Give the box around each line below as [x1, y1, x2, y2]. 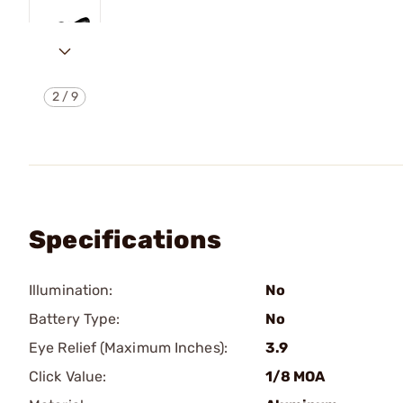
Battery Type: [29, 310, 121, 327]
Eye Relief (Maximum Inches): [29, 339, 228, 356]
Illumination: [29, 282, 113, 299]
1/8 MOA [265, 368, 325, 385]
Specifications [29, 225, 221, 255]
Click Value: [29, 368, 107, 385]
